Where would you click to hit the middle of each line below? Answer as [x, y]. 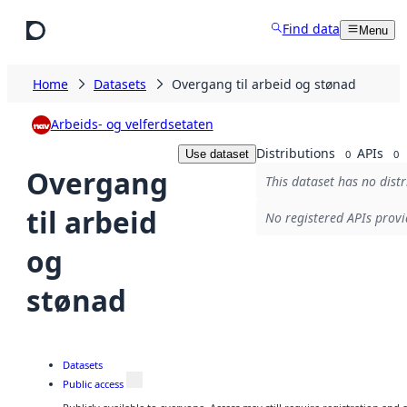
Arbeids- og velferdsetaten [132, 124]
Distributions [295, 153]
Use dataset [217, 154]
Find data [311, 29]
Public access [93, 383]
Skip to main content [70, 16]
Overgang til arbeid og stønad [264, 84]
